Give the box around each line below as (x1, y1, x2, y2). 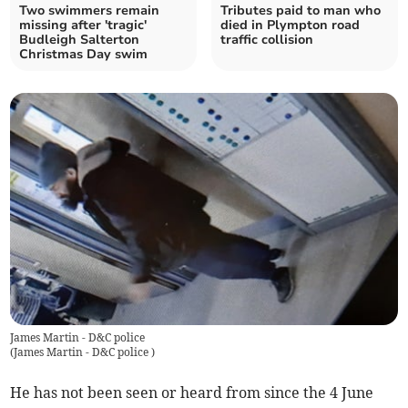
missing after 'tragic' (19, 15, 148, 34)
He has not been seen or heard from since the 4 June (10, 383, 374, 403)
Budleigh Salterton (19, 30, 140, 48)
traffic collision (220, 30, 313, 48)
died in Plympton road (220, 15, 360, 34)
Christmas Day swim (19, 45, 148, 63)
